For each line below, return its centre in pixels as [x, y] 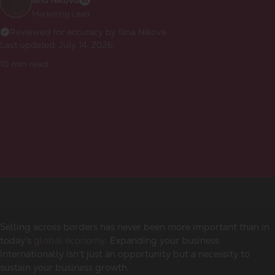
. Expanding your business [162, 240]
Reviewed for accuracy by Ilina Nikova [88, 32]
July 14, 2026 [86, 45]
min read [29, 64]
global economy [69, 240]
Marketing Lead [61, 14]
